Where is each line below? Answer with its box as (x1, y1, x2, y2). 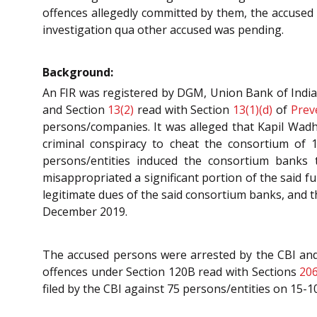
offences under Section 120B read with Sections (42, 264, 300, 280)
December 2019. (42, 204, 127, 220)
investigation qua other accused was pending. (42, 21, 284, 38)
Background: (42, 64, 113, 81)
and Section (42, 102, 108, 118)
